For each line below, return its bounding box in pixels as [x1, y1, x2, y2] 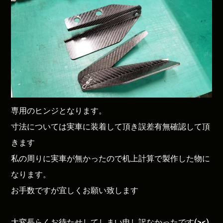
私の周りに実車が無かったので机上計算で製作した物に [11, 153, 211, 163]
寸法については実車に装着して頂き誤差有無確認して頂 [11, 121, 211, 131]
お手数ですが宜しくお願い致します [11, 185, 139, 195]
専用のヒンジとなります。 [11, 106, 107, 115]
